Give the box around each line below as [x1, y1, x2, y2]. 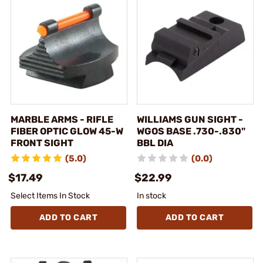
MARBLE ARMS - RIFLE [11, 113, 113, 125]
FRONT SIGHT [11, 137, 73, 149]
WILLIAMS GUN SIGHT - [137, 113, 243, 125]
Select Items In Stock [11, 190, 90, 201]
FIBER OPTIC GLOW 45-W [11, 125, 123, 137]
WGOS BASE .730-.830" [137, 125, 245, 137]
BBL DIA [137, 137, 173, 149]
